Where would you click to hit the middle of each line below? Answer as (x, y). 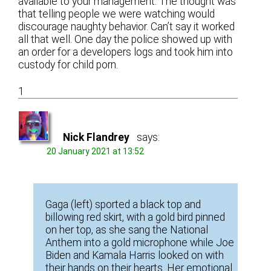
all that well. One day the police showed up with (126, 40)
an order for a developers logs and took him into (126, 52)
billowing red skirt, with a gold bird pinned (135, 217)
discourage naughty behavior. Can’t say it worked (127, 27)
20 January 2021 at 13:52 (96, 151)
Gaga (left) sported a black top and (123, 205)
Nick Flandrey (96, 137)
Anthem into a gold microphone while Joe (140, 243)
